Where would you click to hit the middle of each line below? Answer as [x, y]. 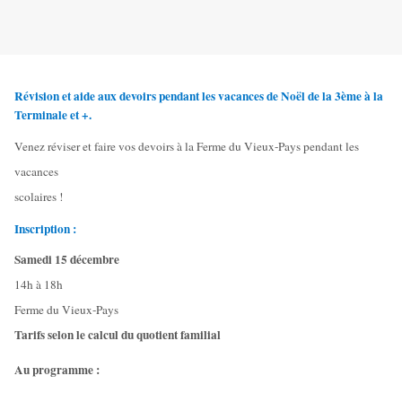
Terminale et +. [53, 115]
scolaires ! [39, 196]
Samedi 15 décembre [67, 260]
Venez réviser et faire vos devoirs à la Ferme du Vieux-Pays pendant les [187, 146]
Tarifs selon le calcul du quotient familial [118, 335]
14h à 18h [39, 285]
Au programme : [57, 369]
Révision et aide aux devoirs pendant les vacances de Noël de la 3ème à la [199, 96]
